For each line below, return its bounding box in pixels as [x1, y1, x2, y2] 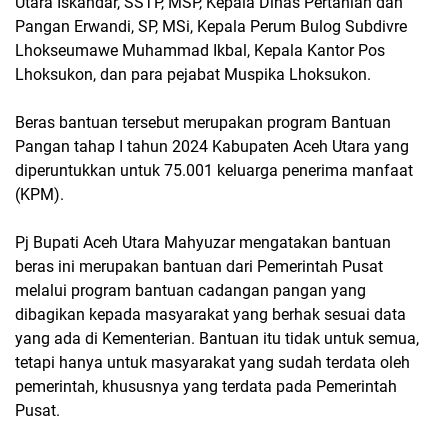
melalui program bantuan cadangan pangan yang [15, 280, 366, 300]
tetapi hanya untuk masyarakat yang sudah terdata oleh [15, 352, 410, 372]
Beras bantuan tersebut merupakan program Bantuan [15, 112, 391, 132]
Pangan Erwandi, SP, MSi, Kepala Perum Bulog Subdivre [15, 16, 407, 36]
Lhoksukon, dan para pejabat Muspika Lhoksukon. [15, 64, 375, 84]
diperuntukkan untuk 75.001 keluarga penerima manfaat [15, 160, 413, 180]
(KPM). [15, 184, 64, 204]
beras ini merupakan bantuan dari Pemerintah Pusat [15, 256, 383, 276]
